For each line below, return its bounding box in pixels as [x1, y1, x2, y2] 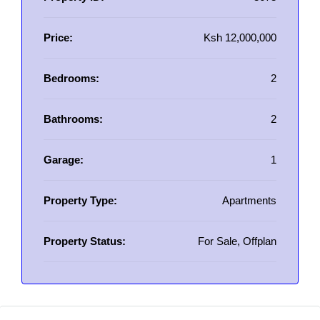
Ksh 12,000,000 [204, 31, 276, 44]
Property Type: [44, 194, 117, 206]
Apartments [222, 194, 276, 206]
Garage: [44, 154, 84, 166]
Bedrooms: [44, 72, 99, 84]
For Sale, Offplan [198, 235, 276, 247]
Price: [44, 31, 73, 44]
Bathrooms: [44, 113, 103, 125]
